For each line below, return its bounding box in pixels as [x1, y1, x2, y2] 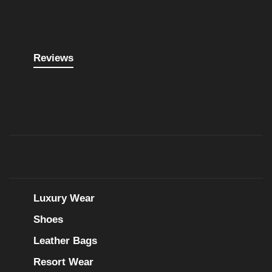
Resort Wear [33, 256, 93, 268]
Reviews [33, 52, 73, 64]
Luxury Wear [33, 192, 95, 204]
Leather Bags [33, 234, 97, 246]
